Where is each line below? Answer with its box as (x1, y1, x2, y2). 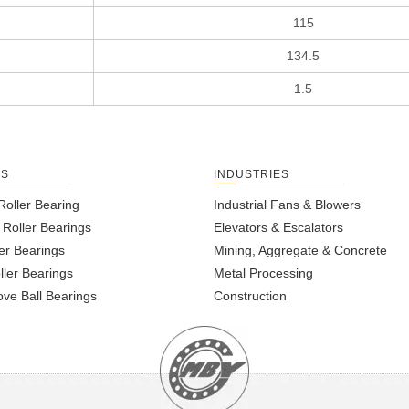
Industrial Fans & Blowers (214, 197, 361, 213)
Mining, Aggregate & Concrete (214, 243, 387, 258)
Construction (214, 288, 287, 304)
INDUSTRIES (214, 168, 289, 182)
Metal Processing (214, 266, 313, 281)
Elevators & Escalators (214, 220, 343, 236)
